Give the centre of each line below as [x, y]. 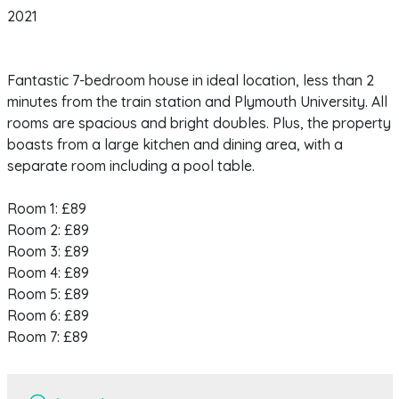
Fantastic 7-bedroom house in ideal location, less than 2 [190, 81]
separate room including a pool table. [130, 166]
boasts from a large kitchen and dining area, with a [175, 145]
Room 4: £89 [48, 273]
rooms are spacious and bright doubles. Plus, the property [199, 123]
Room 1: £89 [46, 209]
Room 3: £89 [48, 252]
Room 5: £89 [48, 294]
